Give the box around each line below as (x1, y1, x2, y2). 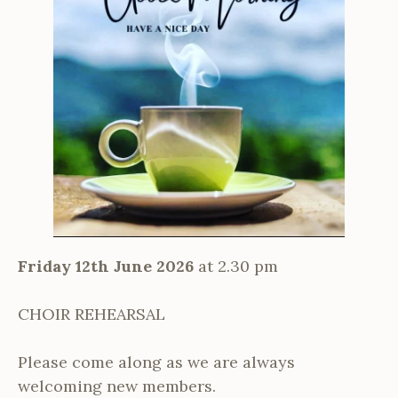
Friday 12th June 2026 (18, 255, 198, 276)
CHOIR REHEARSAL (18, 303, 165, 324)
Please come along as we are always (18, 351, 295, 372)
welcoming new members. (18, 375, 216, 396)
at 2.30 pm (198, 255, 278, 276)
